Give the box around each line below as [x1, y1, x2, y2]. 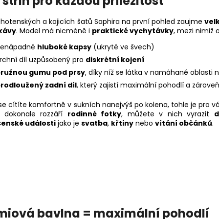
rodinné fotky [67, 109, 122, 119]
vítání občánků [155, 118, 212, 129]
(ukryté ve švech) [91, 42, 154, 52]
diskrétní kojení [86, 55, 144, 65]
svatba [81, 118, 108, 129]
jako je [56, 118, 81, 129]
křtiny [111, 118, 133, 129]
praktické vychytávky [92, 26, 174, 36]
